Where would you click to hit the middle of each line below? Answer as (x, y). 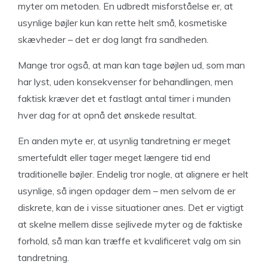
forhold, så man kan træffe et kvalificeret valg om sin (129, 241)
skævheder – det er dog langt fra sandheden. (113, 39)
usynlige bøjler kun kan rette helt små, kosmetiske (122, 23)
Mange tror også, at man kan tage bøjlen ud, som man (131, 65)
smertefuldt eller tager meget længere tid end (114, 157)
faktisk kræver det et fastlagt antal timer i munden (124, 98)
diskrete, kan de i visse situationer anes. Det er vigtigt (131, 207)
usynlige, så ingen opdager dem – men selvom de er (127, 191)
